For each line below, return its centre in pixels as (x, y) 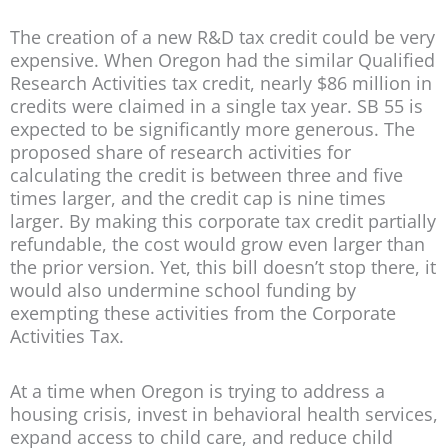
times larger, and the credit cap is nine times (198, 198)
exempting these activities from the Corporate (203, 313)
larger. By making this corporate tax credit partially (223, 221)
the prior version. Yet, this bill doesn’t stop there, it (223, 267)
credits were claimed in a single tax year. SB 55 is (216, 106)
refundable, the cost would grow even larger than (217, 244)
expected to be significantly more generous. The (212, 129)
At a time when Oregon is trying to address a (197, 390)
